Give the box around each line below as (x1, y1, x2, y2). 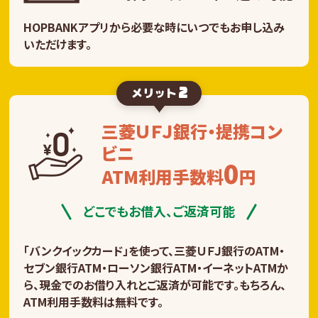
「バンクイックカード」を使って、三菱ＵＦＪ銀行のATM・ (23, 241, 285, 259)
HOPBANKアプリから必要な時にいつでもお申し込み (23, 18, 285, 35)
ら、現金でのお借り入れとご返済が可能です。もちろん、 (23, 275, 287, 293)
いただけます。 (23, 35, 92, 53)
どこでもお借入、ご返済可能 (83, 201, 235, 220)
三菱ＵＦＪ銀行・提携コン (102, 118, 283, 143)
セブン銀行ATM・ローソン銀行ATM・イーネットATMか (23, 258, 289, 276)
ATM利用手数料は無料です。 (23, 292, 164, 310)
